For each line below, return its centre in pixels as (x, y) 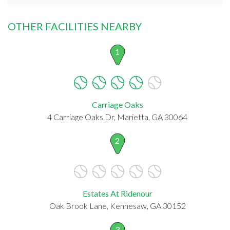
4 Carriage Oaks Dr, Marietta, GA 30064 (117, 117)
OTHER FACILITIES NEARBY (75, 26)
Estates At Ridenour (117, 193)
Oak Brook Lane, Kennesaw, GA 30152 (117, 205)
